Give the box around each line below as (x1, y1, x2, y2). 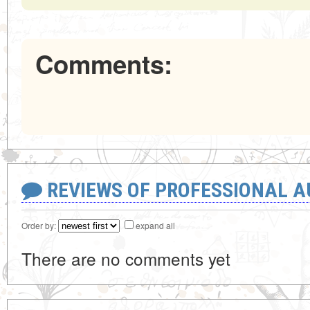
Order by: (21, 219, 58, 232)
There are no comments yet (21, 246, 230, 271)
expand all (136, 219, 175, 232)
